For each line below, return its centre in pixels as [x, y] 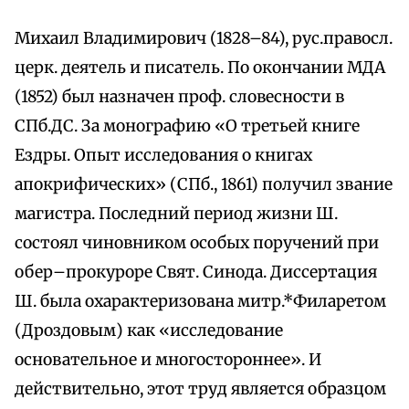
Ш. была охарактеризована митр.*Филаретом [200, 302]
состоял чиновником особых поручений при [197, 243]
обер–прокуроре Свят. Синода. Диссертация [196, 273]
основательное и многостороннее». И [168, 360]
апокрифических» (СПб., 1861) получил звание [204, 185]
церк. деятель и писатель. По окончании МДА [200, 68]
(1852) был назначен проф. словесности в [179, 97]
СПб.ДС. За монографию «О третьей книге [187, 126]
